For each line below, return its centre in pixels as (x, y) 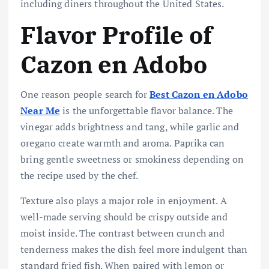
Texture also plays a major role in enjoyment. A (124, 200)
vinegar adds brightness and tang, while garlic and (130, 127)
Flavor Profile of (116, 35)
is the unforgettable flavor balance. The (147, 111)
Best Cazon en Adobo (199, 95)
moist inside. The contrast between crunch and (123, 233)
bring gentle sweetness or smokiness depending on (132, 159)
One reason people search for (85, 95)
